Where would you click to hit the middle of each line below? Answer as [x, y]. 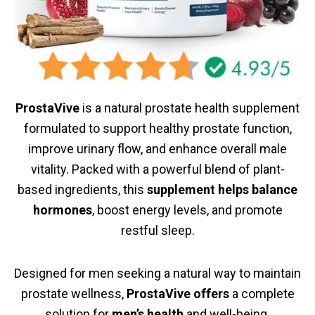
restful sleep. [157, 230]
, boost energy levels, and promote [187, 210]
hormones [62, 210]
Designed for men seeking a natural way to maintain [157, 273]
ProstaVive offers [178, 293]
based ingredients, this [82, 189]
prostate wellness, [73, 293]
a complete [262, 293]
